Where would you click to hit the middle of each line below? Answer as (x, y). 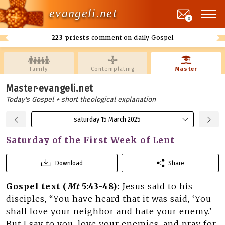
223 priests (71, 37)
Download (69, 163)
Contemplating (113, 69)
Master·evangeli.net (50, 88)
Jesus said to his (157, 186)
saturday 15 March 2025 (107, 119)
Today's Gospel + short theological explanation (81, 100)
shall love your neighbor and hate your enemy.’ (109, 211)
